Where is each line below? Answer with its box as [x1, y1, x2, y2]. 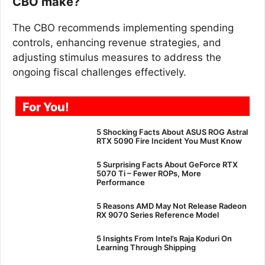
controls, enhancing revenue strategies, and [12, 36, 221, 49]
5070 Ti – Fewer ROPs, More [96, 169, 201, 178]
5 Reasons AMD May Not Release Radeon [96, 201, 247, 211]
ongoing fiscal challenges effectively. [12, 66, 186, 78]
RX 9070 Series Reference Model [96, 210, 219, 219]
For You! [22, 100, 69, 114]
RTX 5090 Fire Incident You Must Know [96, 136, 242, 146]
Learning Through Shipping [96, 243, 196, 252]
